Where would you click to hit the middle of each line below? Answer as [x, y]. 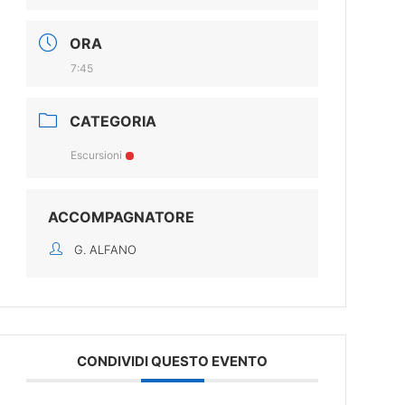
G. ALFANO [106, 250]
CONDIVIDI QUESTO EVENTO [173, 361]
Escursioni [97, 155]
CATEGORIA [113, 121]
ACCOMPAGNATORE [122, 217]
